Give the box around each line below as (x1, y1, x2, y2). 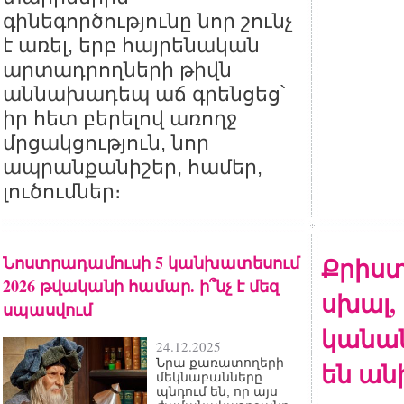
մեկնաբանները (156, 370, 262, 384)
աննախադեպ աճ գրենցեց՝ (3, 83, 285, 106)
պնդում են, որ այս (156, 384, 278, 399)
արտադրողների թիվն (3, 59, 232, 81)
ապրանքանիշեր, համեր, (3, 156, 262, 179)
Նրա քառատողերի (156, 355, 284, 370)
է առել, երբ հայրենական (3, 34, 260, 57)
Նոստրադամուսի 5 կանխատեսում (3, 251, 299, 274)
